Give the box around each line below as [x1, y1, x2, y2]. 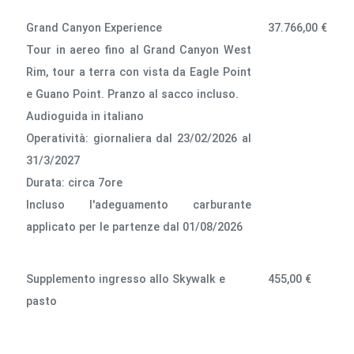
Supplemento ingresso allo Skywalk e [26, 272, 226, 286]
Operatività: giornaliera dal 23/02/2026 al [26, 131, 251, 145]
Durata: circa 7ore [26, 175, 123, 190]
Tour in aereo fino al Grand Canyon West [26, 43, 251, 57]
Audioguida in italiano [26, 109, 145, 123]
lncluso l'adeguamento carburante [26, 198, 251, 212]
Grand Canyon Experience [26, 21, 163, 35]
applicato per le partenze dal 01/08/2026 [26, 220, 247, 234]
